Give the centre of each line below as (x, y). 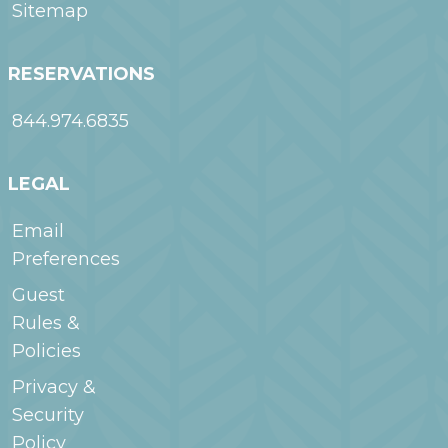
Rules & (46, 323)
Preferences (66, 259)
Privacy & (54, 387)
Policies (46, 351)
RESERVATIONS (81, 74)
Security (48, 415)
